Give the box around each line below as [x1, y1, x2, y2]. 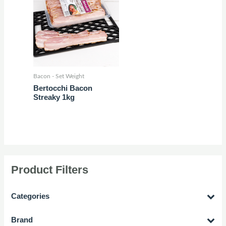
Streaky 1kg [33, 93, 75, 101]
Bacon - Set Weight [33, 73, 85, 80]
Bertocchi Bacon [33, 84, 93, 92]
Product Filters [11, 163, 89, 177]
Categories [11, 192, 50, 201]
